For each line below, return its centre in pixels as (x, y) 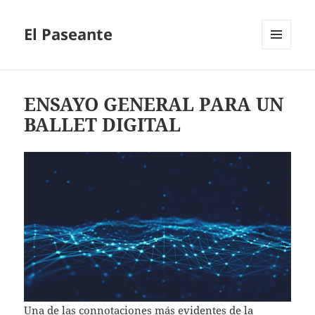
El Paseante (69, 34)
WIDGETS (282, 79)
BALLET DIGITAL (103, 125)
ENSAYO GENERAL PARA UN (154, 104)
